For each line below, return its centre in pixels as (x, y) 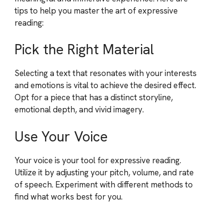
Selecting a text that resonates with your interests (106, 73)
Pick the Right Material (84, 49)
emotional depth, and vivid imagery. (79, 109)
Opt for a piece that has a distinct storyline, (94, 97)
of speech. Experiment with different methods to (104, 184)
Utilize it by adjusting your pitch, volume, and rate (104, 172)
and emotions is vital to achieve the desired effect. (105, 85)
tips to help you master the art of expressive (96, 10)
